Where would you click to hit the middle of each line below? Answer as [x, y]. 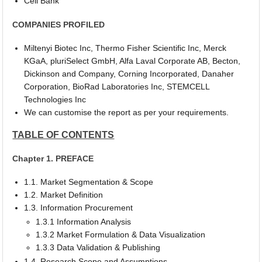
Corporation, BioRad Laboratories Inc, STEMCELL [117, 87]
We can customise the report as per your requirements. [127, 113]
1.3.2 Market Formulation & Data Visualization [121, 235]
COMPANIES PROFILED [59, 24]
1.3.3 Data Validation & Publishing [98, 248]
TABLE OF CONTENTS [63, 135]
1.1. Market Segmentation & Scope [89, 182]
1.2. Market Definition [64, 195]
